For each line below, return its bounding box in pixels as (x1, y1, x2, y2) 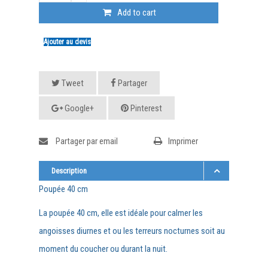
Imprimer (168, 135, 198, 147)
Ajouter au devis (43, 37, 91, 46)
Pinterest (129, 102, 162, 114)
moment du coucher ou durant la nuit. (39, 243, 167, 254)
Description (51, 166, 87, 175)
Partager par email (54, 135, 118, 147)
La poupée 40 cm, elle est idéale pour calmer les (39, 207, 203, 218)
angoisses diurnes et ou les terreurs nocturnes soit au (39, 225, 225, 236)
